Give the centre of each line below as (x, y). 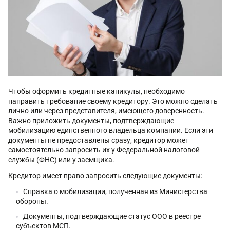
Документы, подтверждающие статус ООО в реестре (112, 216)
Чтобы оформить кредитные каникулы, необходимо (97, 91)
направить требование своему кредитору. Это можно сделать (113, 101)
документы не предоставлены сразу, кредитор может (99, 140)
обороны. (32, 201)
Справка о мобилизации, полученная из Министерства (115, 191)
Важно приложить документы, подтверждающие (91, 120)
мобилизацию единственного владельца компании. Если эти (111, 130)
